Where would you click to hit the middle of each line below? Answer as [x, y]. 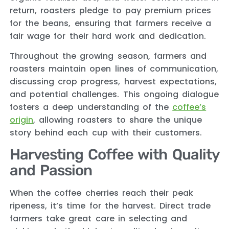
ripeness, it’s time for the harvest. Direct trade [110, 205]
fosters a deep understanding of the [91, 107]
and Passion [51, 170]
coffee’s [189, 107]
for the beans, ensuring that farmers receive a [111, 23]
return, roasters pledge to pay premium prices [111, 10]
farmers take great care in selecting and [99, 218]
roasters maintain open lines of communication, [114, 69]
